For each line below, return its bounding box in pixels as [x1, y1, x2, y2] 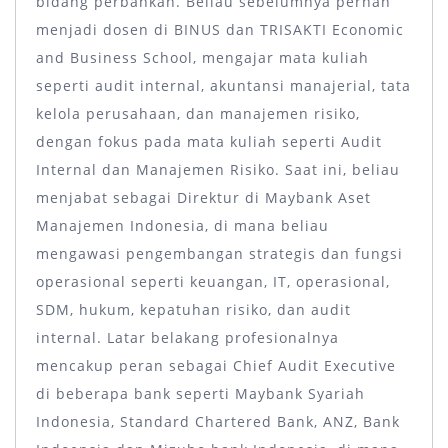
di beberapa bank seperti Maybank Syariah [36, 383, 365, 403]
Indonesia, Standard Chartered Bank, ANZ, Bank [36, 411, 400, 431]
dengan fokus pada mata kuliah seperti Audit [36, 131, 382, 151]
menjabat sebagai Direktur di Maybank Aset [36, 187, 371, 207]
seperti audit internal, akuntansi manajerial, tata [36, 75, 411, 95]
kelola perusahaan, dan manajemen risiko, [36, 103, 360, 123]
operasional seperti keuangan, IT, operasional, [36, 271, 390, 291]
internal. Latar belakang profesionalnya [36, 327, 339, 347]
